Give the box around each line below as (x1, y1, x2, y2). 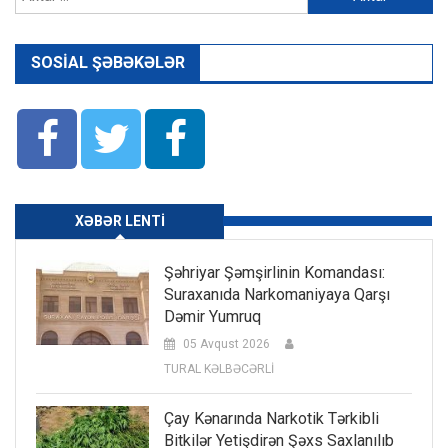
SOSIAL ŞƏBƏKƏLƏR (31, 53, 185, 73)
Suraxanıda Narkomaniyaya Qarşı (163, 285, 390, 305)
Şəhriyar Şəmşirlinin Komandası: (163, 263, 385, 283)
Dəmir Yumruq (163, 307, 261, 327)
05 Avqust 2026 (182, 337, 270, 352)
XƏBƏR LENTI (74, 213, 165, 230)
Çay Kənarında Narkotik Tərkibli (163, 409, 379, 429)
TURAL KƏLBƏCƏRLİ (163, 362, 274, 377)
